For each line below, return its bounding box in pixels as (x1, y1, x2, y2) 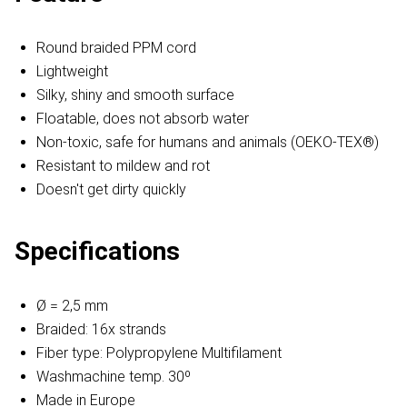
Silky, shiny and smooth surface (36, 86, 234, 104)
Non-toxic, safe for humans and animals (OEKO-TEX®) (36, 134, 379, 152)
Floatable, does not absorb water (36, 110, 249, 128)
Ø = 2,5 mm (36, 297, 108, 315)
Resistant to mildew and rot (36, 157, 210, 175)
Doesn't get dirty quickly (36, 181, 186, 199)
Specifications (15, 236, 180, 267)
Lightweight (36, 63, 108, 81)
